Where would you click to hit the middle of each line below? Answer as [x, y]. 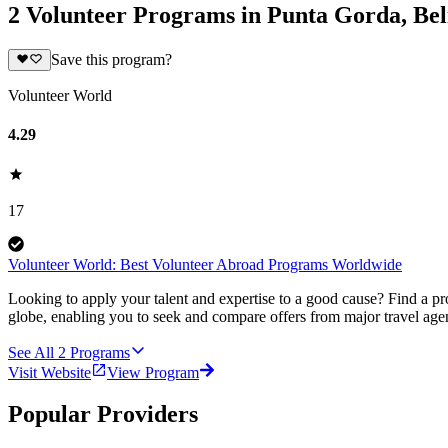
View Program [153, 372]
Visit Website [49, 372]
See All [31, 352]
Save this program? [111, 60]
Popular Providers [103, 414]
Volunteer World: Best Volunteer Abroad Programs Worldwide [205, 264]
